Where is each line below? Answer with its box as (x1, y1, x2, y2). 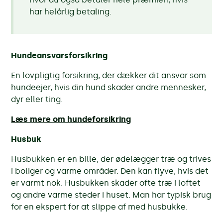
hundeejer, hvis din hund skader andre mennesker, (11, 82, 207, 92)
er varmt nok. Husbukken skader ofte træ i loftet (11, 178, 201, 188)
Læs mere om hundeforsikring (11, 114, 131, 124)
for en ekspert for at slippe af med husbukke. (11, 202, 188, 212)
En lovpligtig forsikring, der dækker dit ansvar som (11, 70, 207, 80)
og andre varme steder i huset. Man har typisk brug (11, 190, 212, 200)
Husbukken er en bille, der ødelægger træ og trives (11, 154, 212, 164)
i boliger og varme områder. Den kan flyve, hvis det (11, 166, 209, 176)
